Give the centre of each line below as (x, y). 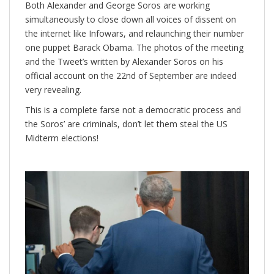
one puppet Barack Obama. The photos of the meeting (134, 47)
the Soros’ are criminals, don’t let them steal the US (126, 124)
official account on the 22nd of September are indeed (131, 75)
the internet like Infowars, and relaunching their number (135, 33)
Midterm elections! (62, 138)
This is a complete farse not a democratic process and (133, 109)
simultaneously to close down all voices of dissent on (131, 19)
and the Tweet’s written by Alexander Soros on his (124, 61)
